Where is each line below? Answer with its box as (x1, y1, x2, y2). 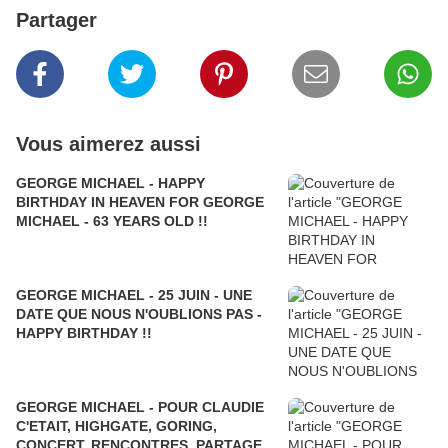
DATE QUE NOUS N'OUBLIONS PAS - (16, 306, 262, 323)
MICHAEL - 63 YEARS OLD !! (16, 213, 208, 230)
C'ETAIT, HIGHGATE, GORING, (16, 418, 217, 435)
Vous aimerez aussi (16, 133, 201, 156)
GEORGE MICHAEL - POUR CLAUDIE (16, 399, 264, 416)
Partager (16, 9, 97, 32)
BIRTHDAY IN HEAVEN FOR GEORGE (16, 194, 264, 211)
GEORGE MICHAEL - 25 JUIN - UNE (16, 287, 252, 304)
